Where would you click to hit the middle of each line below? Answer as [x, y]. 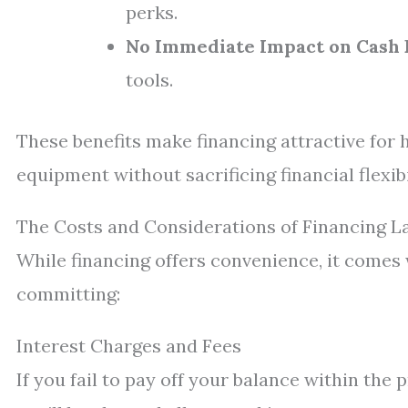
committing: [68, 294]
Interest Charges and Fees [129, 346]
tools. [149, 80]
